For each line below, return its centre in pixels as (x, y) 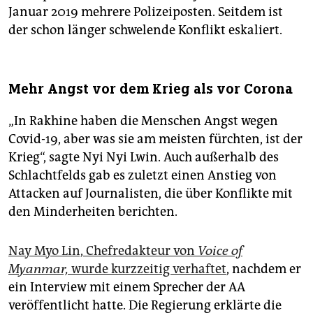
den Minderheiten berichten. (93, 212)
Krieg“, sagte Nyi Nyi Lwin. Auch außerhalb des (144, 158)
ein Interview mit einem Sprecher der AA (127, 287)
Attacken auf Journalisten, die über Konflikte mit (151, 194)
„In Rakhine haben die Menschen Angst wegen (143, 121)
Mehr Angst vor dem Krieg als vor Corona (151, 89)
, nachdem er (264, 269)
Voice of (220, 251)
